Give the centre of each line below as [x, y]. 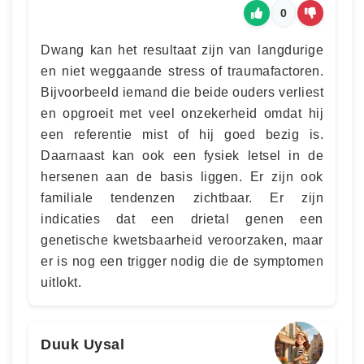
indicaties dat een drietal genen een [182, 219]
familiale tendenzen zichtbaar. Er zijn [182, 198]
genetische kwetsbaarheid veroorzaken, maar [182, 240]
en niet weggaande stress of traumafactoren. [182, 71]
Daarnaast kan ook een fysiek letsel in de [182, 156]
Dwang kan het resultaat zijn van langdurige [182, 50]
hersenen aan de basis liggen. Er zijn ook [182, 177]
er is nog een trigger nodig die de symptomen [182, 261]
